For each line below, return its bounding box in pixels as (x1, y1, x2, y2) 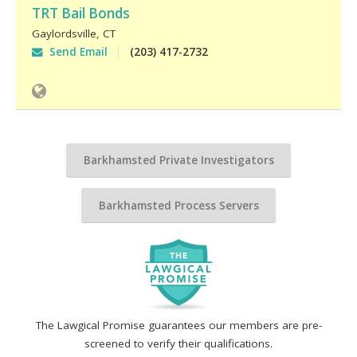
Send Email (42, 44, 108, 59)
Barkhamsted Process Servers (98, 198, 259, 213)
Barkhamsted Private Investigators (83, 152, 274, 167)
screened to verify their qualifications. (84, 336, 273, 351)
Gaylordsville (31, 25, 96, 41)
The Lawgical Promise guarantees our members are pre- (35, 318, 322, 333)
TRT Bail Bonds (31, 3, 130, 22)
